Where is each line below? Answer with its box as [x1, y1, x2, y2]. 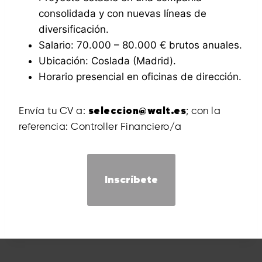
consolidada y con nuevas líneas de [39, 7, 206, 19]
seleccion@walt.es [88, 106, 186, 116]
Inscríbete [104, 174, 158, 185]
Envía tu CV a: [19, 106, 88, 116]
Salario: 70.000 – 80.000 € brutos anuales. [39, 39, 242, 51]
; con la [186, 106, 220, 116]
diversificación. [39, 23, 109, 35]
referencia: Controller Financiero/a [19, 122, 182, 132]
